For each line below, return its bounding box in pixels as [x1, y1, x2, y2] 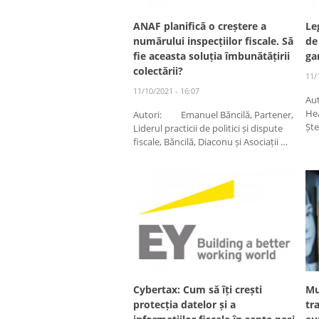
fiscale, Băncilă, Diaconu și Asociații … [133, 135, 288, 148]
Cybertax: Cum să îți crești [133, 283, 262, 297]
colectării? [133, 63, 183, 78]
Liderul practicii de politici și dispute [133, 121, 283, 135]
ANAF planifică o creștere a [133, 19, 266, 33]
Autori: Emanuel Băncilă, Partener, [133, 108, 293, 121]
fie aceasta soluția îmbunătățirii [133, 48, 290, 63]
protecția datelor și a [133, 298, 236, 312]
